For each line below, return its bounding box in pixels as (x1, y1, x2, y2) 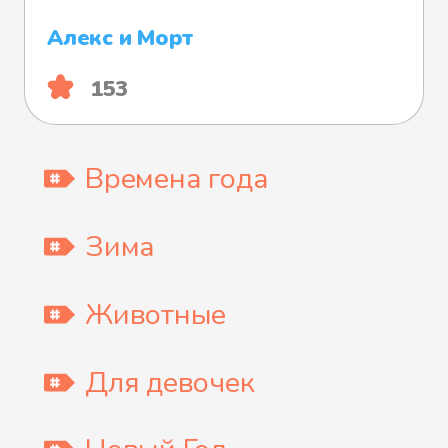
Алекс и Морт (47, 22, 194, 53)
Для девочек (85, 362, 255, 402)
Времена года (85, 159, 269, 199)
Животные (85, 294, 227, 334)
